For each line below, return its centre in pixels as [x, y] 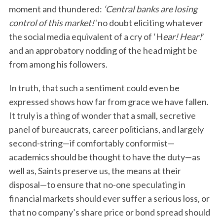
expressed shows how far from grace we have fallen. [109, 102]
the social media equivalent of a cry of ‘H [86, 37]
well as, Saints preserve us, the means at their [95, 171]
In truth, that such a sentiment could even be [94, 88]
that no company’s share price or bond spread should [109, 212]
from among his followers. [58, 64]
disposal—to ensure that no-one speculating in [97, 184]
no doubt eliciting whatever [150, 23]
